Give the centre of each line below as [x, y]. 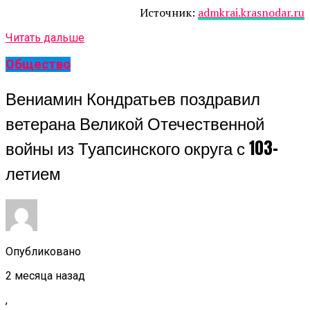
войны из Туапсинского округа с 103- [142, 148]
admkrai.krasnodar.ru [251, 12]
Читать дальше [45, 37]
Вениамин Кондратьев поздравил [133, 99]
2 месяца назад [45, 276]
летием [33, 173]
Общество [38, 65]
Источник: [169, 12]
